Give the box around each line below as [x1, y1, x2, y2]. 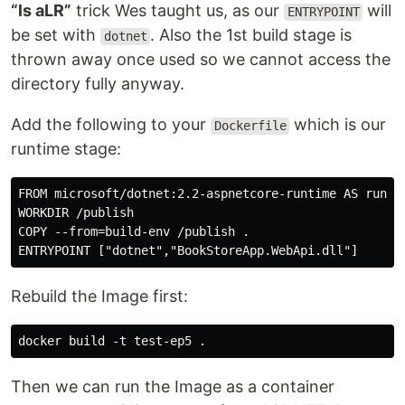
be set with [11, 25, 100, 45]
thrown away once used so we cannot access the [11, 50, 391, 70]
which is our [289, 115, 387, 135]
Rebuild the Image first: [11, 287, 188, 306]
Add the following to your [11, 115, 211, 135]
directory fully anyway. [11, 74, 184, 94]
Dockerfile [213, 118, 287, 134]
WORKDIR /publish [18, 205, 134, 221]
